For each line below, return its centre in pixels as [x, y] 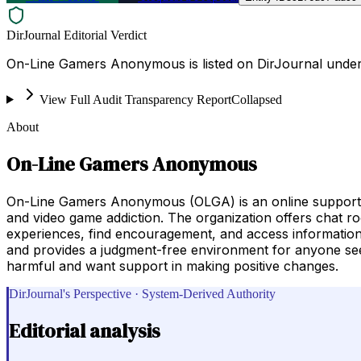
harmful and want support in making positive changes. [172, 266]
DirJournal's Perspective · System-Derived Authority [142, 293]
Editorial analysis [85, 330]
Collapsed [256, 99]
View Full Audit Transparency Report [135, 99]
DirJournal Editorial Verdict [77, 35]
